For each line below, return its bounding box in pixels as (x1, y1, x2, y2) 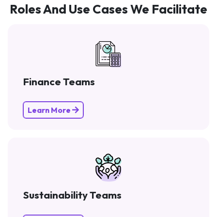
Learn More (28, 105, 72, 115)
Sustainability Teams (23, 188, 122, 201)
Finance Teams (23, 75, 95, 88)
